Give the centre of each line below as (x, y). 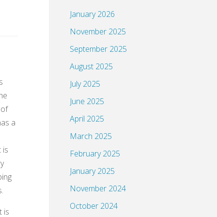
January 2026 (92, 14)
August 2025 (91, 67)
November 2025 (98, 32)
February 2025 (95, 154)
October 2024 (94, 206)
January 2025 (92, 171)
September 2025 (98, 49)
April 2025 (87, 119)
